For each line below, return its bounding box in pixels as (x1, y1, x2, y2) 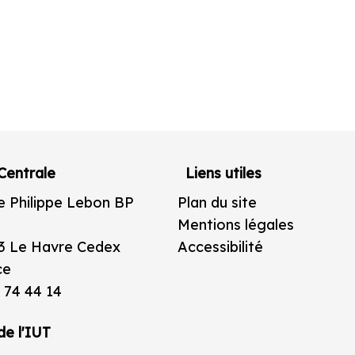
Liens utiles (185, 164, 261, 183)
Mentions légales (177, 216, 294, 235)
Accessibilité (177, 238, 263, 257)
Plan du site (177, 193, 257, 212)
